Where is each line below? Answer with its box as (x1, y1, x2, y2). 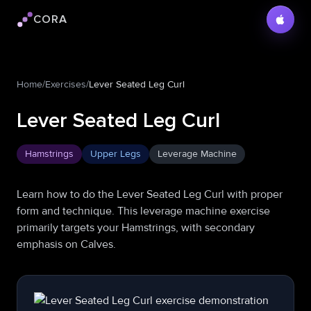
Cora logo (16, 19, 63, 34)
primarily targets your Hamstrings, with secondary (17, 221, 255, 235)
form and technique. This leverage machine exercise (17, 204, 270, 218)
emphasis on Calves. (17, 237, 116, 251)
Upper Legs (90, 148, 141, 160)
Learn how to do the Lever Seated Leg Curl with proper (17, 187, 283, 201)
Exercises (45, 78, 86, 90)
